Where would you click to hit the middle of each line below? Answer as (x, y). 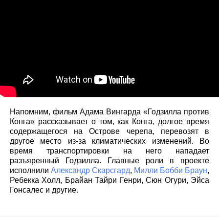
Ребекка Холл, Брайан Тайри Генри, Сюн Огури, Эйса (109, 180)
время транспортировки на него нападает (109, 151)
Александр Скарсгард (90, 171)
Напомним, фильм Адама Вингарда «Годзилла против (109, 112)
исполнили (30, 171)
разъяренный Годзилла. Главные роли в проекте (109, 161)
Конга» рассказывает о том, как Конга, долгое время (109, 122)
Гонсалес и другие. (44, 190)
